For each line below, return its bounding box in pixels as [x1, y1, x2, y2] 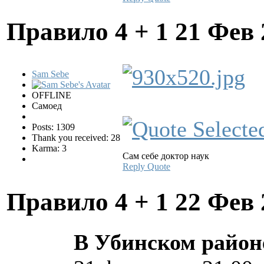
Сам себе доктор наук [123, 150, 209, 161]
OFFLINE [32, 90, 71, 100]
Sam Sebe [32, 68, 69, 79]
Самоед [32, 100, 62, 111]
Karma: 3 [32, 143, 67, 153]
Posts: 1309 [32, 121, 75, 132]
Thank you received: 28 [32, 132, 120, 143]
